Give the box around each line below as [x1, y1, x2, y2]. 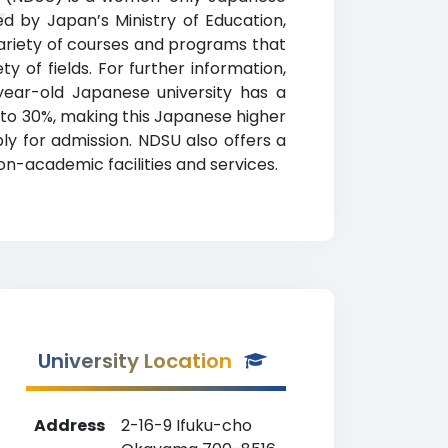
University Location [38, 347, 232, 375]
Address [34, 414, 105, 437]
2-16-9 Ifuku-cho [121, 414, 252, 437]
